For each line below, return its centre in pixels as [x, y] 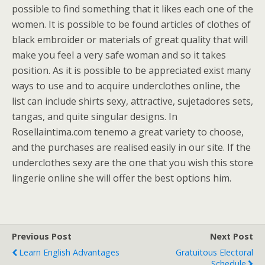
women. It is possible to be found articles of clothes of [131, 24]
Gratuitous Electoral [214, 252]
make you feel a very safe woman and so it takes [119, 55]
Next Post [232, 236]
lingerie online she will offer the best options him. [122, 178]
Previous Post [42, 236]
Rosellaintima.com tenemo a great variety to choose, [128, 132]
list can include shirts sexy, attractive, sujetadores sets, [132, 101]
